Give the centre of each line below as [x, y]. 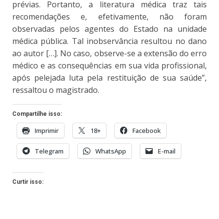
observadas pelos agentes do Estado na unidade [109, 29]
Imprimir [47, 131]
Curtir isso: [28, 182]
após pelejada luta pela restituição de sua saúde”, [109, 78]
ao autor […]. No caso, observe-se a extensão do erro [109, 54]
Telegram [49, 151]
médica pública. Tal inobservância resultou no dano [109, 41]
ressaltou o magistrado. [56, 90]
